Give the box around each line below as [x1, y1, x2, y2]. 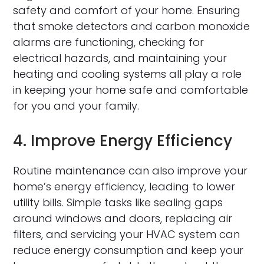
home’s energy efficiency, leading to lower [13, 179, 236, 194]
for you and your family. [13, 98, 140, 114]
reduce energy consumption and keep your [13, 243, 244, 258]
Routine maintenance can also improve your [13, 163, 248, 179]
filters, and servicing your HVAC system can [13, 227, 240, 242]
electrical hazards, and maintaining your [13, 51, 227, 66]
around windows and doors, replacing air [13, 211, 233, 226]
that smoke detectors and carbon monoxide [13, 19, 250, 34]
